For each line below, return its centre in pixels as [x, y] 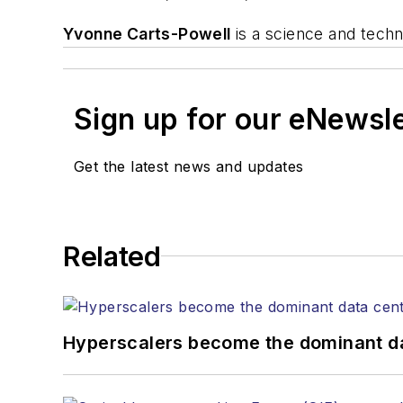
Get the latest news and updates [189, 166]
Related [112, 256]
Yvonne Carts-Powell [147, 33]
